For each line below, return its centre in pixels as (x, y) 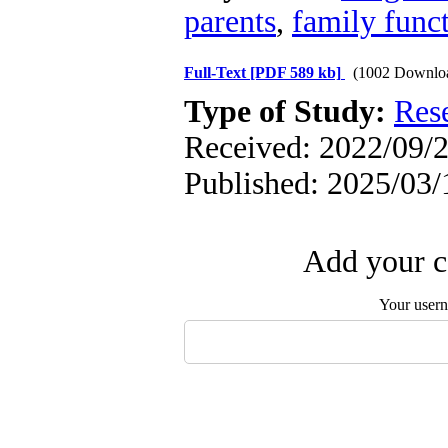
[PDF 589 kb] (295, 72)
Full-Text (217, 72)
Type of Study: (289, 111)
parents (230, 21)
